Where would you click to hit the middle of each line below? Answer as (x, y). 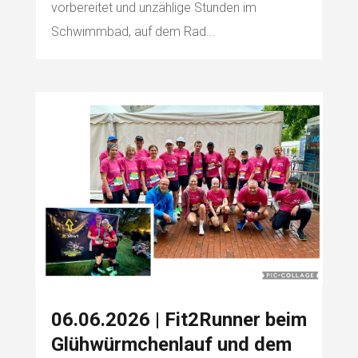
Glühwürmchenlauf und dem (171, 344)
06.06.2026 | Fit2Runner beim (179, 319)
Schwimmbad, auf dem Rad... (133, 32)
